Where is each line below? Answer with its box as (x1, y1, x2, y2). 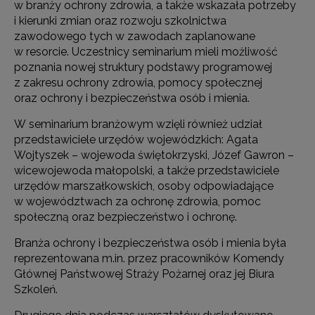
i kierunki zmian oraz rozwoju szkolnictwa (14, 14, 226, 27)
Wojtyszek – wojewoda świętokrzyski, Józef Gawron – (14, 148, 294, 162)
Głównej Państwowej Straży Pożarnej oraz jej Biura (14, 267, 274, 281)
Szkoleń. (14, 283, 60, 296)
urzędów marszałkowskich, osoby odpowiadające (14, 179, 274, 193)
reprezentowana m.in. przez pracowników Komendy (14, 252, 284, 265)
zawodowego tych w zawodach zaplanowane (14, 30, 255, 43)
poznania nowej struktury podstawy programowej (14, 60, 272, 74)
